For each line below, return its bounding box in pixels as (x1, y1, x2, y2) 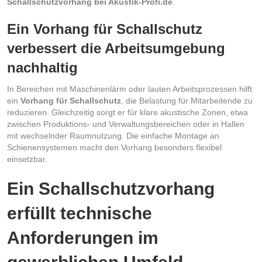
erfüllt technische (7, 203, 152, 223)
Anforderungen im (7, 227, 158, 247)
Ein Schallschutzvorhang (7, 178, 215, 198)
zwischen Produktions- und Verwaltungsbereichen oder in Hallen (7, 119, 244, 129)
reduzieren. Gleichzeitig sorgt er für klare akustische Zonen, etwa (7, 107, 248, 117)
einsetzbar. (7, 154, 47, 164)
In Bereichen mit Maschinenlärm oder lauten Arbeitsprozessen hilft (7, 84, 252, 94)
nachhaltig (7, 59, 78, 75)
